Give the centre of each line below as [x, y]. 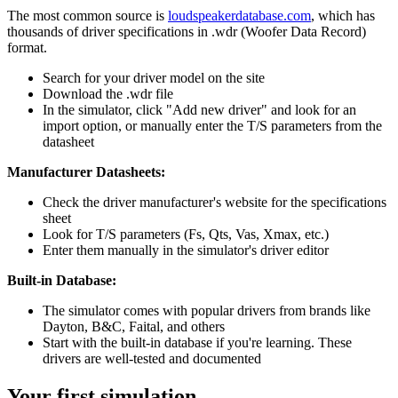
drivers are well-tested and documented [152, 358]
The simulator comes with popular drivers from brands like [207, 310]
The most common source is [88, 15]
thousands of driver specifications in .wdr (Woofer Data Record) [187, 31]
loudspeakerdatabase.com [239, 15]
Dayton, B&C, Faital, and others [134, 326]
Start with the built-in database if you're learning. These [197, 342]
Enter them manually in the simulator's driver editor [186, 250]
